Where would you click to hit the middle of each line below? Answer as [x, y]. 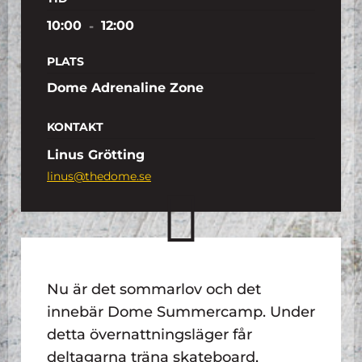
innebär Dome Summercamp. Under [181, 311]
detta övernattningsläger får [149, 334]
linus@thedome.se [99, 176]
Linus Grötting [96, 154]
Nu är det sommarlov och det [154, 289]
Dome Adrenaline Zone [125, 87]
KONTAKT [75, 126]
